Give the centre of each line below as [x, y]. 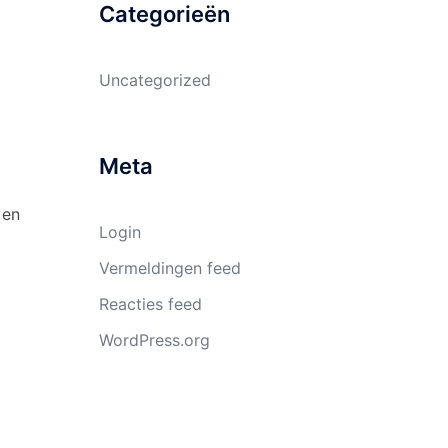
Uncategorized [154, 80]
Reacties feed [150, 304]
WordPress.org [154, 340]
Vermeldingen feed [169, 268]
